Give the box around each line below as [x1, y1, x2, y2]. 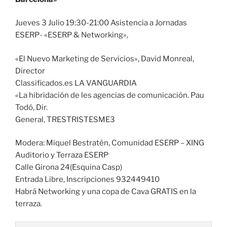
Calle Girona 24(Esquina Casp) [15, 163, 122, 172]
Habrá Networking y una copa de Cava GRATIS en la [15, 187, 196, 197]
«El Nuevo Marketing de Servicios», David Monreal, [15, 54, 194, 63]
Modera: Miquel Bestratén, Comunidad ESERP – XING [15, 138, 204, 148]
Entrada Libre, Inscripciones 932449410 [15, 175, 160, 184]
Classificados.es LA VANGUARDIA [15, 78, 137, 88]
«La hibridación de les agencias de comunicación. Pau [15, 90, 204, 100]
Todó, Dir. [15, 102, 48, 112]
